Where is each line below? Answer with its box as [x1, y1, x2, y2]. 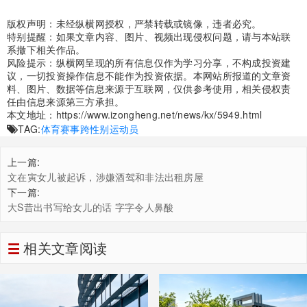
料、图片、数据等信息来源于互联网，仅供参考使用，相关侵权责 [7, 82, 291, 96]
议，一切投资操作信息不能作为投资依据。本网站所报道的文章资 [7, 69, 291, 83]
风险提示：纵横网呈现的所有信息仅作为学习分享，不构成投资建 [7, 56, 291, 70]
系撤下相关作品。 [7, 42, 86, 57]
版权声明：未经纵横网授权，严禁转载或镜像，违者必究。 [7, 16, 262, 31]
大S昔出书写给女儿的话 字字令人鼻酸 [8, 200, 174, 214]
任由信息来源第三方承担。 [7, 95, 125, 109]
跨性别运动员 [79, 122, 139, 136]
